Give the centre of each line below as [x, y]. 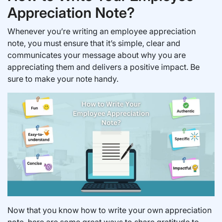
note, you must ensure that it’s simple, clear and [94, 43]
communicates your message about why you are [97, 55]
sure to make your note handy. [63, 79]
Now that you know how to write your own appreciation [110, 210]
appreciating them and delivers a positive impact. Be [104, 67]
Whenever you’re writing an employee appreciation [102, 31]
